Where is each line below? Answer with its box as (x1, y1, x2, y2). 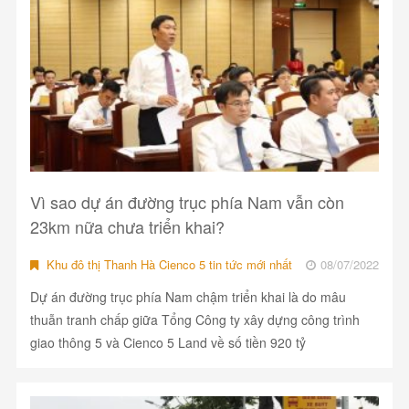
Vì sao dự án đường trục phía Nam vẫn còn (29, 190, 344, 215)
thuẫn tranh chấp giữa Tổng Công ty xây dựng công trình (29, 310, 360, 330)
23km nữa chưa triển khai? (29, 215, 225, 239)
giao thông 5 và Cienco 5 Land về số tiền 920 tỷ (29, 333, 306, 352)
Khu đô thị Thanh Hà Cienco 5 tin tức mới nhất (42, 256, 292, 274)
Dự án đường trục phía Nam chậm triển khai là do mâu (29, 288, 346, 307)
